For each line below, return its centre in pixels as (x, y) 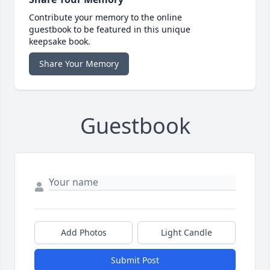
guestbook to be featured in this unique (110, 30)
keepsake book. (60, 42)
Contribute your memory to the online (105, 17)
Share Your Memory (79, 64)
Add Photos (83, 233)
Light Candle (187, 233)
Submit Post (135, 260)
